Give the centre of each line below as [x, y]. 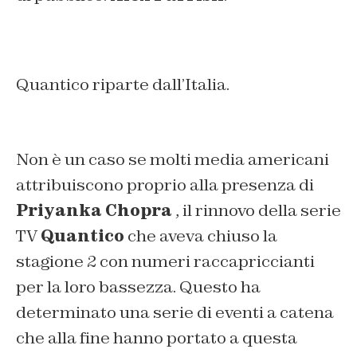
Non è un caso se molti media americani [173, 160]
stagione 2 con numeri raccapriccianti [165, 262]
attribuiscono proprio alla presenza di [165, 185]
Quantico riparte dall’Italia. [123, 85]
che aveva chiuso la [201, 236]
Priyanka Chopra [94, 211]
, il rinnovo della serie [257, 211]
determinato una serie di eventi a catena [175, 313]
